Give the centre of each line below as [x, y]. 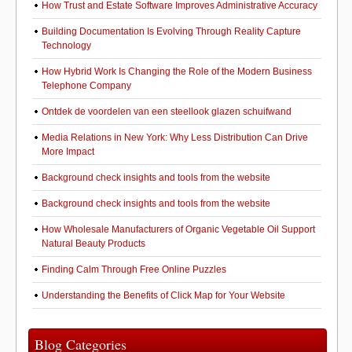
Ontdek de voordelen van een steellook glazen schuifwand [167, 112]
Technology [66, 46]
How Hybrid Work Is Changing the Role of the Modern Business [177, 71]
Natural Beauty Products [93, 244]
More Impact [68, 152]
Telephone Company [86, 86]
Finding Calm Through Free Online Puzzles [134, 269]
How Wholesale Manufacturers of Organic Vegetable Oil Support [178, 229]
